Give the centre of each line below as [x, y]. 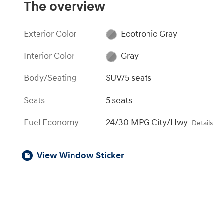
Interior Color [49, 56]
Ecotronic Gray [149, 34]
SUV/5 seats [129, 78]
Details [203, 124]
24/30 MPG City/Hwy [147, 123]
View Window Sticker [81, 156]
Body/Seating [50, 78]
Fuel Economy [51, 123]
